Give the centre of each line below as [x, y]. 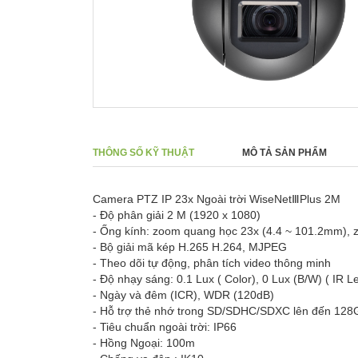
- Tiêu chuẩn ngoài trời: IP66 [164, 326]
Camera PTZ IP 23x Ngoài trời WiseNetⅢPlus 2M [218, 199]
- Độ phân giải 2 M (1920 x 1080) [176, 215]
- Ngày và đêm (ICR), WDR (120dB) [183, 294]
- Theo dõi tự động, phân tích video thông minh [211, 263]
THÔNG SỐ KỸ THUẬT [143, 152]
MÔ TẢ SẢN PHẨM [284, 152]
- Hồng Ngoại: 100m [143, 342]
